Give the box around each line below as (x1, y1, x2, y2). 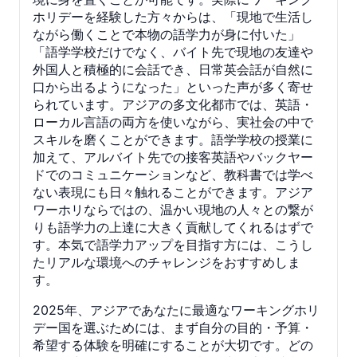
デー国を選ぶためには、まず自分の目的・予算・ (33, 319, 313, 335)
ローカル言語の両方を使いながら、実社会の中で (33, 113, 313, 130)
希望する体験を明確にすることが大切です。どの (33, 336, 313, 353)
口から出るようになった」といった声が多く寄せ (33, 78, 313, 95)
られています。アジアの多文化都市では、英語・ (33, 96, 313, 112)
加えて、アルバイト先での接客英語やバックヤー (33, 148, 313, 165)
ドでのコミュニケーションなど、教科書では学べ (33, 166, 313, 182)
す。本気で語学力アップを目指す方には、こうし (33, 236, 313, 253)
